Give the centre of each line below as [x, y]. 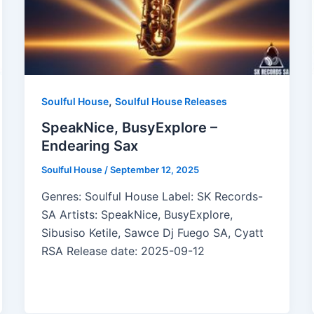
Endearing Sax [89, 146]
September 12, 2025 [154, 170]
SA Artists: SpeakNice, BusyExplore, [137, 215]
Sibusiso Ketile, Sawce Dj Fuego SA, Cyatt [152, 233]
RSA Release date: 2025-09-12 [123, 251]
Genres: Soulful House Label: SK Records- [152, 197]
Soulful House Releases [171, 101]
